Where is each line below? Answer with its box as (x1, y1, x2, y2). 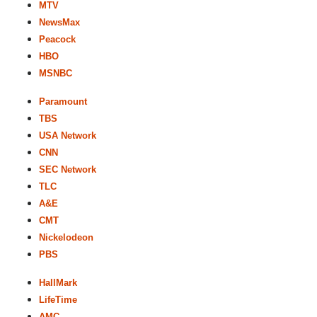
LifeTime (39, 294, 77, 305)
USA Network (39, 130, 96, 141)
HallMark (39, 277, 77, 288)
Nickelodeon (39, 232, 93, 243)
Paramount (39, 96, 87, 107)
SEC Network (39, 164, 96, 175)
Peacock (39, 34, 76, 45)
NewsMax (39, 17, 80, 28)
